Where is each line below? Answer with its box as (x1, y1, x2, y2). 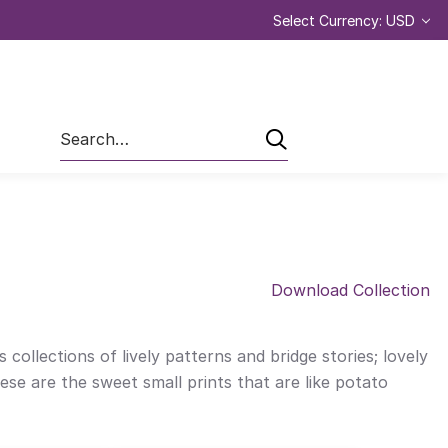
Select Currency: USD (273, 11, 419, 29)
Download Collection (271, 280, 430, 301)
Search (59, 120, 106, 138)
